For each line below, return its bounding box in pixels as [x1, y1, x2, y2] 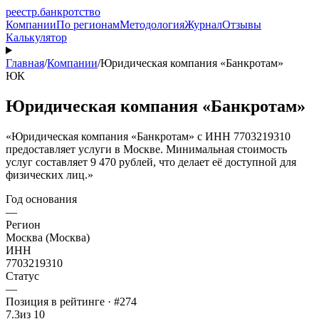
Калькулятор [6, 31, 67, 43]
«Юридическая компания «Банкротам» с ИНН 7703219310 [6, 130, 291, 142]
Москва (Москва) [6, 231, 90, 244]
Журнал [184, 19, 222, 31]
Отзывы [222, 19, 261, 31]
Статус [6, 269, 39, 282]
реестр [6, 6, 37, 18]
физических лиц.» [6, 168, 93, 181]
